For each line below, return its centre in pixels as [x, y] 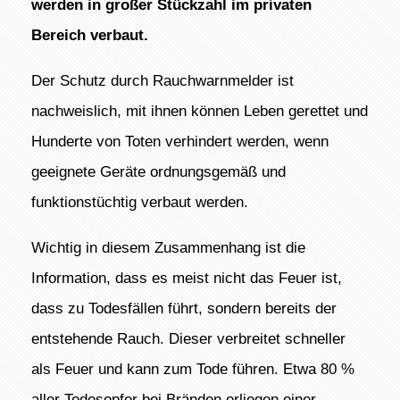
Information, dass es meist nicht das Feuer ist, [186, 278]
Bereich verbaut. [89, 34]
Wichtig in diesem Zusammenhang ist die [168, 248]
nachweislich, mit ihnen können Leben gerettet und [199, 110]
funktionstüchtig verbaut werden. [139, 201]
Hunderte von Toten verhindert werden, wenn [179, 141]
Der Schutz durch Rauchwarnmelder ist [162, 80]
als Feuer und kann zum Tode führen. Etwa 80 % [192, 369]
